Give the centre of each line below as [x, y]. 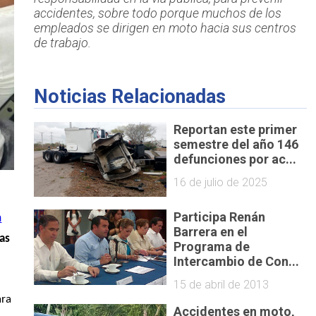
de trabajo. [62, 43]
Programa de [212, 247]
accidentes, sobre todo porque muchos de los [157, 13]
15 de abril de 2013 [221, 284]
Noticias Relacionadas [129, 97]
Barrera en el [211, 232]
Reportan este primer [236, 129]
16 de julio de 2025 [221, 182]
